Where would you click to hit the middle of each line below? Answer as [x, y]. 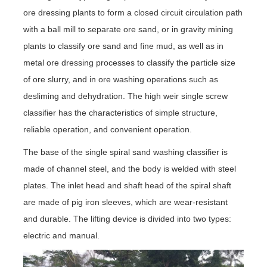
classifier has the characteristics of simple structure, [120, 112]
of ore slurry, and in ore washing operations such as [120, 79]
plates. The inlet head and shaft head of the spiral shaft [127, 185]
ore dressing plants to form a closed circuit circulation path [133, 12]
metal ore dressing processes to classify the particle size [129, 62]
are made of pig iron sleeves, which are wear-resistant [125, 202]
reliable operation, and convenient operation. [107, 129]
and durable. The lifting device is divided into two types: [127, 218]
